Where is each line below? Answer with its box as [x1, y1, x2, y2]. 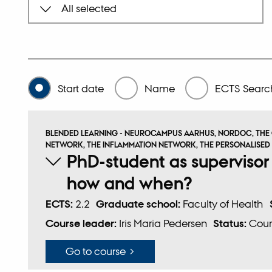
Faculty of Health [183, 197, 263, 211]
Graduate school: [96, 197, 183, 211]
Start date [58, 81, 104, 95]
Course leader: [45, 217, 119, 231]
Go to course [66, 244, 126, 257]
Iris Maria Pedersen [118, 217, 207, 230]
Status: [213, 217, 250, 231]
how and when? [67, 173, 193, 194]
